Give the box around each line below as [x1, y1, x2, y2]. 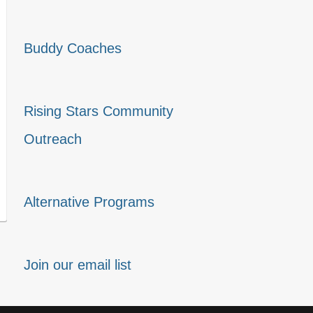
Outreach [24, 131, 82, 147]
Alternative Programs [24, 194, 155, 210]
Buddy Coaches [24, 41, 122, 57]
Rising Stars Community [24, 103, 174, 119]
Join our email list [24, 257, 132, 273]
